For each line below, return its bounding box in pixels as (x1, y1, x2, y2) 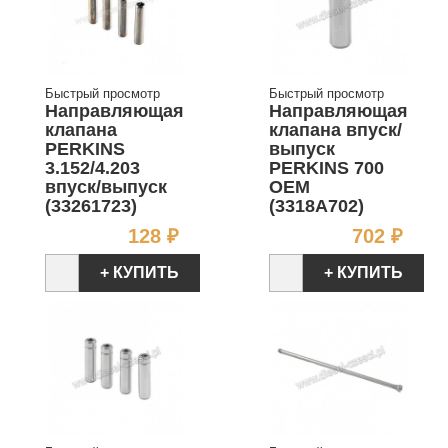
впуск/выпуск (45, 177, 167, 198)
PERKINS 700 (269, 158, 384, 179)
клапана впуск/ (269, 120, 402, 141)
